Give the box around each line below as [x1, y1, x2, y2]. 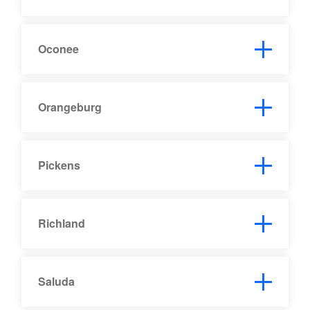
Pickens [38, 156, 81, 173]
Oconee [38, 40, 80, 57]
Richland [38, 215, 86, 231]
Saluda [38, 273, 75, 289]
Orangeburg [38, 98, 102, 115]
